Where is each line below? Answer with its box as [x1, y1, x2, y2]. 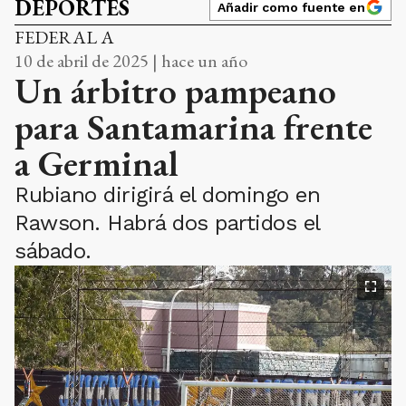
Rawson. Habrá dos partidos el [14, 210, 320, 237]
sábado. [14, 238, 92, 265]
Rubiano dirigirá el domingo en [14, 182, 320, 208]
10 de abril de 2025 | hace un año [14, 49, 247, 73]
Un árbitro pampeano [14, 67, 336, 115]
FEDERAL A [14, 25, 114, 50]
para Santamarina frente [14, 103, 372, 151]
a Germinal [14, 140, 178, 188]
